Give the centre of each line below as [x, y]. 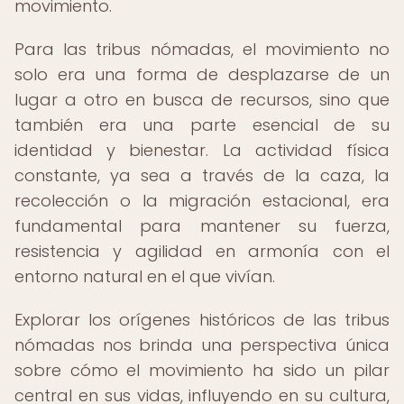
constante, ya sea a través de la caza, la [202, 175]
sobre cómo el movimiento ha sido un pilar [202, 370]
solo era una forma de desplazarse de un [202, 74]
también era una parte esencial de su [202, 125]
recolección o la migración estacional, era [202, 201]
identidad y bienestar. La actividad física [202, 150]
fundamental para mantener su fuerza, [202, 226]
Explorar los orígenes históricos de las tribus [202, 320]
